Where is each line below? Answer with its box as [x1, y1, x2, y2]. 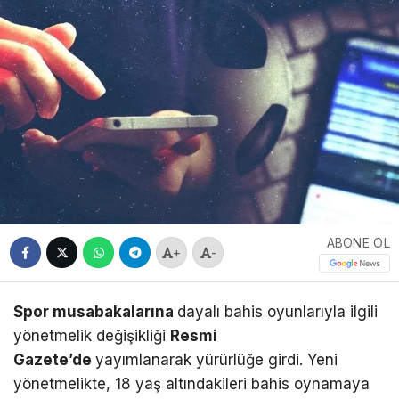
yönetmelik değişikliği [13, 326, 170, 345]
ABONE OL [326, 235, 390, 251]
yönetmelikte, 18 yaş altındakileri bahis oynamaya [13, 374, 370, 393]
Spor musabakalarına [13, 302, 177, 321]
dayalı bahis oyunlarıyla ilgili [177, 302, 378, 321]
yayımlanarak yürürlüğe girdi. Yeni [95, 350, 338, 369]
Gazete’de [13, 350, 95, 369]
